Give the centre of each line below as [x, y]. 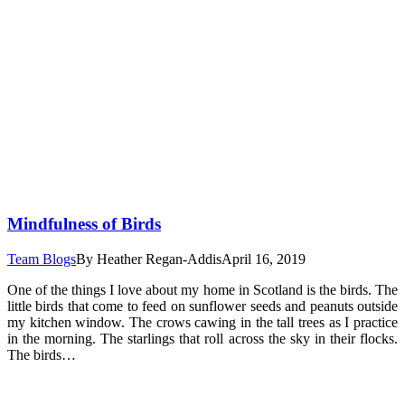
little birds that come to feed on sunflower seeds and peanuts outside [202, 306]
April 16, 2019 [264, 259]
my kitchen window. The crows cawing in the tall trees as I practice [202, 322]
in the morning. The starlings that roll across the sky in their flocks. [202, 338]
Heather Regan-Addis [159, 259]
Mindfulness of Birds [84, 224]
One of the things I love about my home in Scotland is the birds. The [202, 289]
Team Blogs [42, 259]
